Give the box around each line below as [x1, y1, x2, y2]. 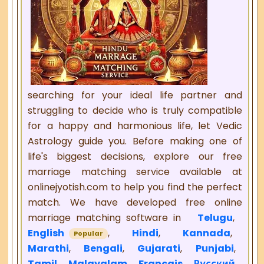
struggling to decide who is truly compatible [28, 104, 242, 118]
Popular [74, 229, 104, 239]
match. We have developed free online [28, 196, 242, 210]
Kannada [183, 226, 231, 240]
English [28, 226, 65, 240]
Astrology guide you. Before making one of [28, 134, 242, 148]
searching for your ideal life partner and [28, 88, 242, 103]
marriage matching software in [28, 211, 187, 225]
